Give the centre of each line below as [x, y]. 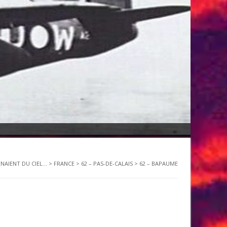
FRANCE [64, 163]
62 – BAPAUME [159, 163]
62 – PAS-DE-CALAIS [107, 163]
